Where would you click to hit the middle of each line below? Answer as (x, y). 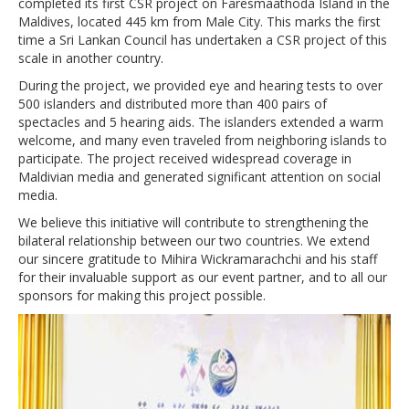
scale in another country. (91, 58)
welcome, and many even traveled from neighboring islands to (203, 140)
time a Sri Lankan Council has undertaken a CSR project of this (203, 39)
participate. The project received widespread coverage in (185, 158)
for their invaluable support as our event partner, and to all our (203, 277)
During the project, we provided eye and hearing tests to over (200, 85)
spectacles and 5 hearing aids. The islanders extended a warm (201, 121)
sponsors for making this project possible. (142, 295)
